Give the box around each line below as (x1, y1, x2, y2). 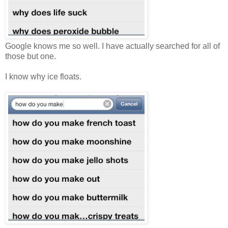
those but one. (5, 51, 56, 61)
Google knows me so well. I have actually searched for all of (5, 41, 220, 50)
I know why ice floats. (5, 72, 81, 81)
